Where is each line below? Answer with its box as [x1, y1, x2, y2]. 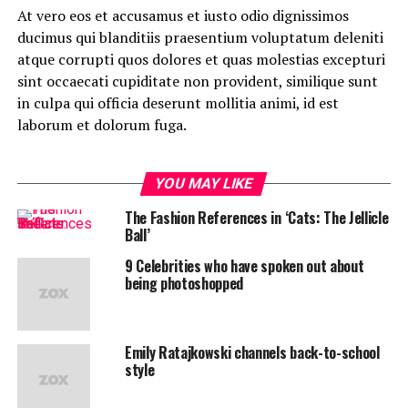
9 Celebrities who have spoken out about [124, 254, 364, 277]
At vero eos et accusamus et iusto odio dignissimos [16, 5, 349, 25]
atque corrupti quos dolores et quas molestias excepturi [16, 48, 385, 69]
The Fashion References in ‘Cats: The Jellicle [124, 206, 389, 229]
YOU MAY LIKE [153, 174, 256, 192]
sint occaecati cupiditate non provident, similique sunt [16, 70, 378, 91]
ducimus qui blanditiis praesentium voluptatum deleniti [16, 26, 383, 47]
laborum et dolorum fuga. [16, 114, 187, 135]
